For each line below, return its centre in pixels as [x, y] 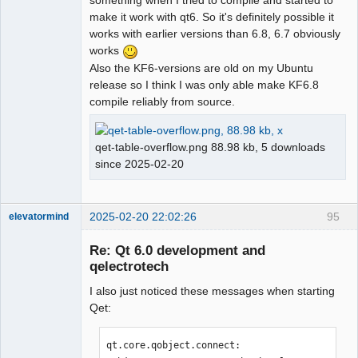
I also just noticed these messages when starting [212, 290]
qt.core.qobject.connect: [174, 345]
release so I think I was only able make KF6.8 [204, 85]
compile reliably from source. [162, 102]
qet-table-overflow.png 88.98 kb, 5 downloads [210, 147]
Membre [27, 231]
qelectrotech [129, 266]
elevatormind [39, 217]
